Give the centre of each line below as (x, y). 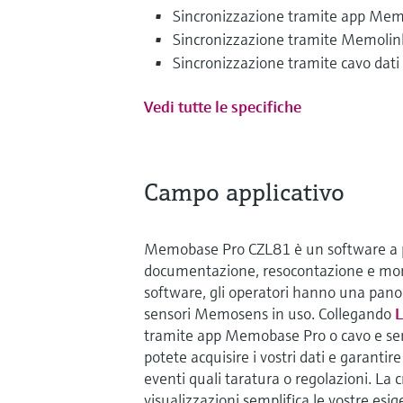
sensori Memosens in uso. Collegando (269, 313)
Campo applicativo (244, 192)
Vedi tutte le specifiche (223, 106)
